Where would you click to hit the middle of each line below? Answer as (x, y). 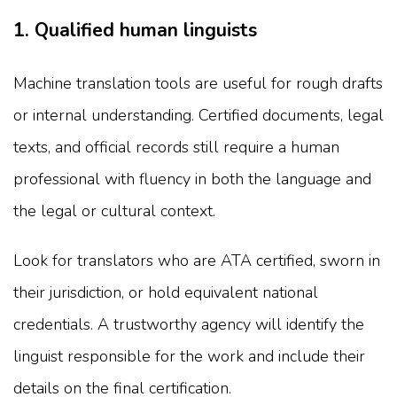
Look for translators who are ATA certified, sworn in (197, 260)
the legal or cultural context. (114, 210)
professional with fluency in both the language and (192, 179)
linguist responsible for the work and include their (189, 356)
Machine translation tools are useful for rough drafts (198, 83)
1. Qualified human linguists (135, 30)
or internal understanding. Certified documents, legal (198, 115)
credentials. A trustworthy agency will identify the (189, 324)
